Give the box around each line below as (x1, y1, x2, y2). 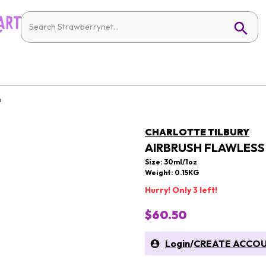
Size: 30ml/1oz (145, 157, 197, 166)
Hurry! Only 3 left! (145, 185, 217, 195)
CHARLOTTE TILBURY (145, 126, 249, 138)
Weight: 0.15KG (145, 168, 199, 177)
